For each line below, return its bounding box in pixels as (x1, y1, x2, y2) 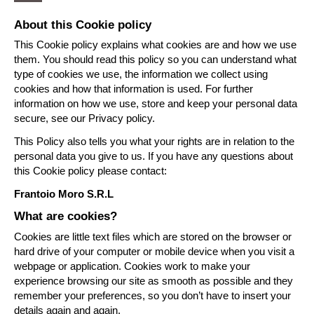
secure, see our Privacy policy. (14, 112, 155, 125)
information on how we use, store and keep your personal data (14, 97, 297, 110)
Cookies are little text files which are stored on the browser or (14, 230, 292, 243)
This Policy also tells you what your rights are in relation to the (14, 135, 294, 148)
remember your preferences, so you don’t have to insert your (14, 289, 291, 301)
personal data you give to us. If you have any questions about (14, 150, 293, 163)
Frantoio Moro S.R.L (14, 188, 114, 200)
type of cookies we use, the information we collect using (14, 68, 268, 81)
